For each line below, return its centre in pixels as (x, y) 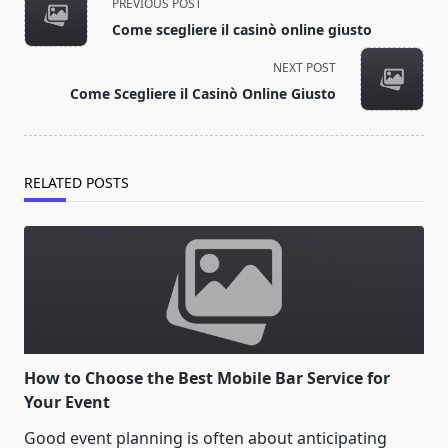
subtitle (51, 42)
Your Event (67, 402)
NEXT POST (304, 68)
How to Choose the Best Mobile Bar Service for (207, 378)
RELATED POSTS (76, 183)
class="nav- (65, 18)
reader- (51, 90)
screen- (51, 66)
